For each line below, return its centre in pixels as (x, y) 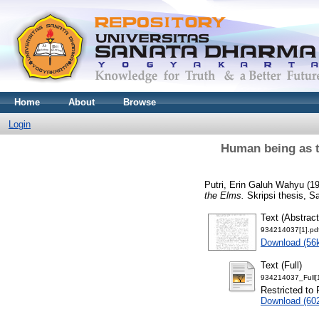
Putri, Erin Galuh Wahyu (254, 184)
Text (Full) (281, 265)
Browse (140, 102)
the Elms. (224, 195)
